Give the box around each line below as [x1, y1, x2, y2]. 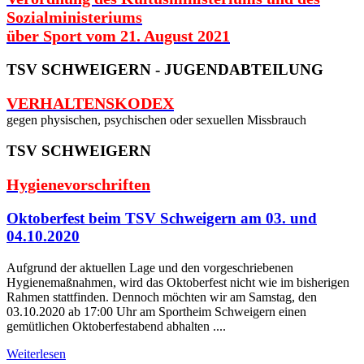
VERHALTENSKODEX [6, 93, 174, 112]
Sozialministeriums [6, 8, 142, 27]
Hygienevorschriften [6, 175, 150, 194]
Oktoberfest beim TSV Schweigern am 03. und [6, 209, 317, 227]
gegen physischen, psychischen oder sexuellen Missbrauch [6, 112, 306, 127]
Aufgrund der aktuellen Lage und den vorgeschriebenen [6, 260, 293, 275]
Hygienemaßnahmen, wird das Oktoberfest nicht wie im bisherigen [6, 275, 349, 289]
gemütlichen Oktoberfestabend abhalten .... [6, 318, 226, 333]
